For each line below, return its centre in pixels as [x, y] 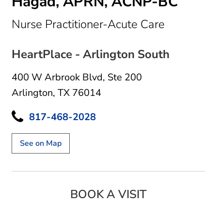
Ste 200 [125, 77]
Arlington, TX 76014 [56, 93]
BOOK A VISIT [108, 194]
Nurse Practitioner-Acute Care [88, 24]
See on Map [41, 143]
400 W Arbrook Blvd [57, 77]
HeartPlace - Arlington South [91, 54]
